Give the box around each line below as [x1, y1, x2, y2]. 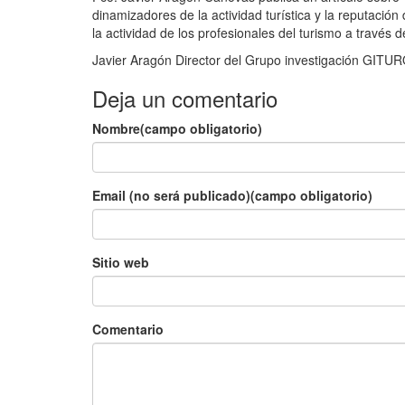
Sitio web [92, 253, 149, 271]
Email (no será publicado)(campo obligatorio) [92, 186, 372, 204]
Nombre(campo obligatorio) [92, 119, 262, 137]
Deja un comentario [92, 82, 278, 114]
